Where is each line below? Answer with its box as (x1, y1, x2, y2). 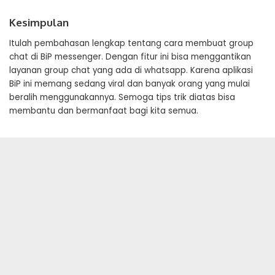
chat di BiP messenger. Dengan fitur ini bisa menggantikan (9, 51, 251, 63)
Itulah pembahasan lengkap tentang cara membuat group (9, 37, 254, 50)
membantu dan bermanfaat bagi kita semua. (9, 105, 198, 117)
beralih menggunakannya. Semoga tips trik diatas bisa (9, 91, 235, 104)
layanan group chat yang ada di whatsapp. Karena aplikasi (9, 64, 253, 77)
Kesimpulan (9, 16, 69, 29)
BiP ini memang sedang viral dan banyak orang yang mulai (9, 78, 250, 90)
